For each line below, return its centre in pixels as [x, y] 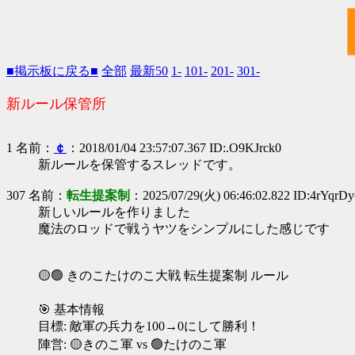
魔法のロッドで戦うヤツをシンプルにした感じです [184, 229]
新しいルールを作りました [114, 212]
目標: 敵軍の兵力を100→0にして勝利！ [149, 326]
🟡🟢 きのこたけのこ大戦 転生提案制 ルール [163, 275]
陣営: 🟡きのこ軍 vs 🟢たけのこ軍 [132, 344]
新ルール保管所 [56, 104]
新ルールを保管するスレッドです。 [139, 164]
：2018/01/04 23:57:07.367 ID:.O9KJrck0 [174, 148]
